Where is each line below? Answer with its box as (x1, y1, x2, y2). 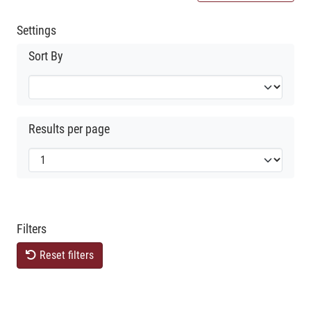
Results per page (28, 121, 110, 136)
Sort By (28, 49, 63, 63)
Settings (17, 22, 56, 37)
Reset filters (37, 248, 94, 262)
